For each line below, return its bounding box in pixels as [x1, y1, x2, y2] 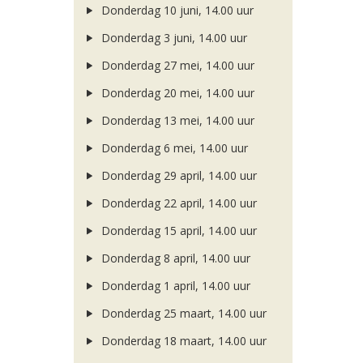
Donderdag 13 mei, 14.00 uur [97, 113, 254, 128]
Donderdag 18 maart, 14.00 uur [97, 333, 267, 348]
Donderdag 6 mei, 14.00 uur [97, 140, 248, 156]
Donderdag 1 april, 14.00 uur [97, 278, 250, 293]
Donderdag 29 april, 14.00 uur [97, 168, 257, 183]
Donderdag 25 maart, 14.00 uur [97, 305, 267, 321]
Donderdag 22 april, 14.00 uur [97, 195, 257, 211]
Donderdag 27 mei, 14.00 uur [97, 58, 254, 73]
